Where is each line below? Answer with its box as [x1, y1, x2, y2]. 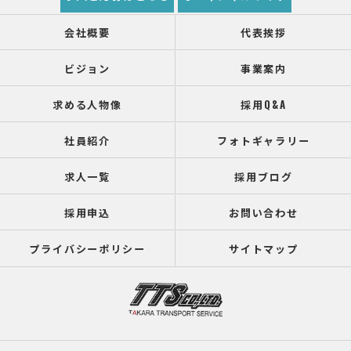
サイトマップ [228, 241, 299, 256]
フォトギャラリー [216, 132, 311, 148]
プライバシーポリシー [28, 241, 147, 256]
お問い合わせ [228, 204, 299, 220]
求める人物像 [52, 96, 123, 112]
